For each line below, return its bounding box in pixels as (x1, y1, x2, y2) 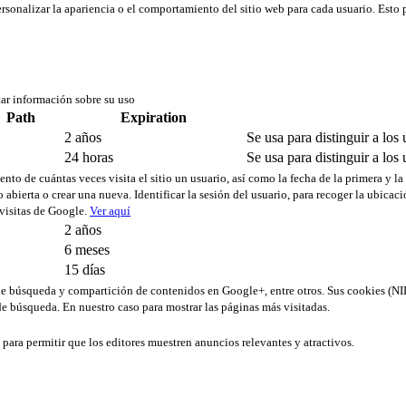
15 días (64, 262, 105, 278)
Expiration (121, 110, 187, 126)
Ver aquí (90, 204, 130, 218)
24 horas (64, 150, 113, 166)
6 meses (64, 242, 110, 258)
